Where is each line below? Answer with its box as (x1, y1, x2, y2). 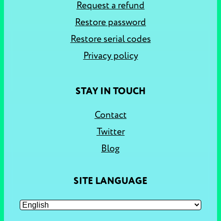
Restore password (75, 16, 146, 28)
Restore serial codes (70, 33, 151, 45)
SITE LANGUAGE (74, 175, 147, 187)
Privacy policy (83, 50, 138, 62)
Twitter (96, 126, 125, 138)
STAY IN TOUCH (75, 85, 146, 97)
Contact (94, 109, 127, 121)
